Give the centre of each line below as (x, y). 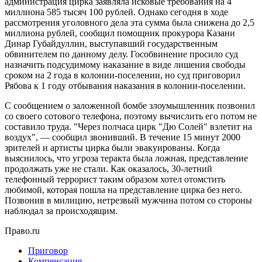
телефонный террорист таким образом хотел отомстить (115, 179)
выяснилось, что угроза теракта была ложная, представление (126, 158)
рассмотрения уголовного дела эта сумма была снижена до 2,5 (130, 22)
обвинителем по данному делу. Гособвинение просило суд (121, 54)
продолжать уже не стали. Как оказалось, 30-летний (108, 168)
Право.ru (22, 230)
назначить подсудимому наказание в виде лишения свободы (125, 64)
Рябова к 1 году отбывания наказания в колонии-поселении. (125, 85)
